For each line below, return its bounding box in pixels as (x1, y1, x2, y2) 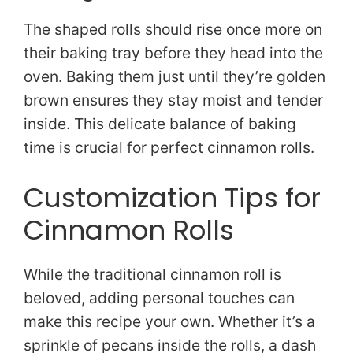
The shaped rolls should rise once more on (24, 20, 322, 39)
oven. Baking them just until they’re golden (24, 67, 325, 87)
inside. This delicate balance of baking (24, 114, 296, 134)
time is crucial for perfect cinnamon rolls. (24, 138, 314, 158)
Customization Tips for (24, 179, 321, 217)
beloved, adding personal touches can (24, 288, 295, 308)
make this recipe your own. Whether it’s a (24, 312, 315, 332)
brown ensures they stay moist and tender (24, 91, 323, 110)
